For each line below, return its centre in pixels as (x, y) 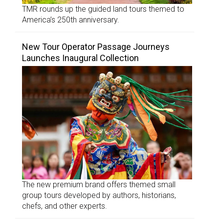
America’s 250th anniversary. (71, 20)
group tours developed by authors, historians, (99, 196)
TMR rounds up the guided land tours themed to (103, 9)
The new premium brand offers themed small (99, 185)
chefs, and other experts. (65, 206)
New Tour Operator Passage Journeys (96, 47)
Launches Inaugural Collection (80, 58)
